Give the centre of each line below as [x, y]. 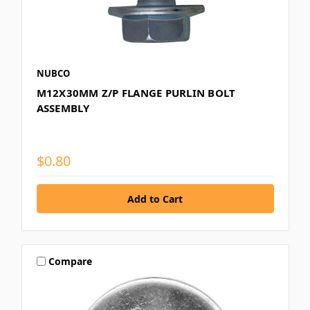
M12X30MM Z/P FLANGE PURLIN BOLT [136, 93]
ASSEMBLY [63, 108]
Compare [71, 261]
